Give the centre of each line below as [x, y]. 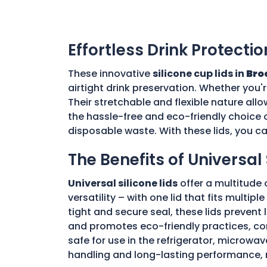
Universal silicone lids [123, 183]
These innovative [110, 73]
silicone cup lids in [199, 73]
